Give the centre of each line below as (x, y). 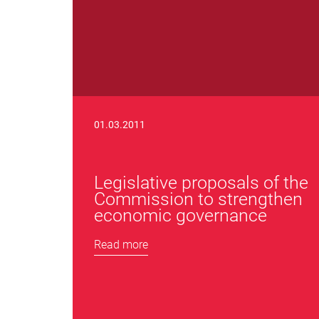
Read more (121, 245)
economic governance (181, 215)
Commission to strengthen (198, 199)
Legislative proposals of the (201, 183)
